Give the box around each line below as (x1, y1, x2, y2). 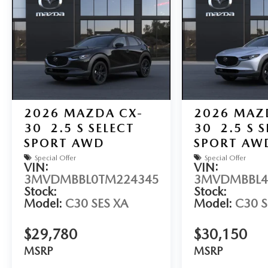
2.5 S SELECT (50, 121, 135, 136)
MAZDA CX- (64, 106, 143, 121)
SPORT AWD (24, 136, 105, 151)
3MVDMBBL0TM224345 (24, 172, 159, 187)
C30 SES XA (65, 196, 128, 211)
